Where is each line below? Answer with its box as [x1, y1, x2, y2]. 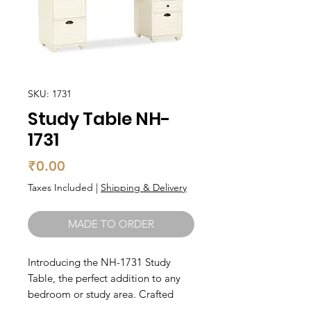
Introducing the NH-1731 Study [28, 255, 171, 269]
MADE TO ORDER [68, 217, 154, 230]
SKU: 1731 [28, 87, 72, 100]
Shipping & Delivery [101, 181, 187, 194]
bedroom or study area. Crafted [28, 287, 174, 301]
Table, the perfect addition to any [28, 271, 180, 285]
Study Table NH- [28, 107, 171, 131]
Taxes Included [28, 181, 93, 194]
